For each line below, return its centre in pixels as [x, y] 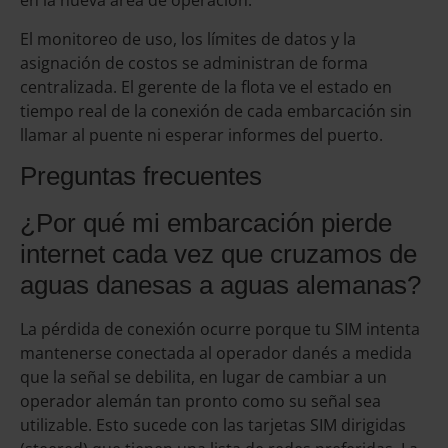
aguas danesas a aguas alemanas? [220, 285]
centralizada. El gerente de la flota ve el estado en [206, 86]
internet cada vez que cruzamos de [218, 254]
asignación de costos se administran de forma [194, 62]
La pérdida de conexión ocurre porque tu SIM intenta [220, 329]
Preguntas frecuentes [141, 176]
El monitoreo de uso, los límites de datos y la [188, 38]
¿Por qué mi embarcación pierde [206, 223]
